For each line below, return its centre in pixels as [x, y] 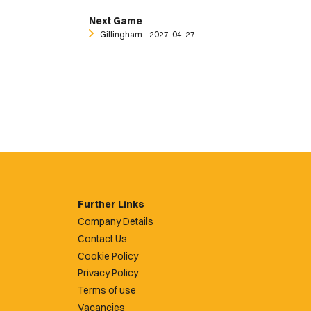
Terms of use [107, 291]
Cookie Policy [108, 256]
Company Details [116, 222]
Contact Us [102, 238]
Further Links [111, 204]
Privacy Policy [108, 273]
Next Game [116, 21]
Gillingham [121, 35]
